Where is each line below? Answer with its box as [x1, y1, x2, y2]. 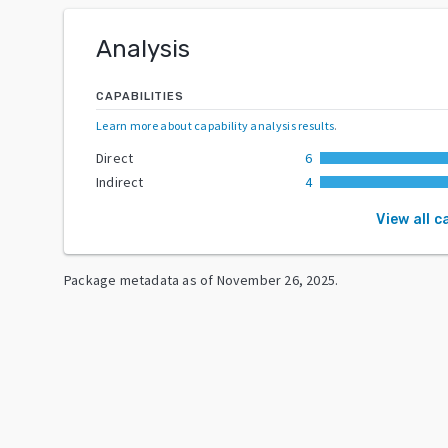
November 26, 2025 [216, 270, 336, 289]
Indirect [96, 172, 144, 191]
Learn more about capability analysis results [96, 117, 335, 133]
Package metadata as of [64, 270, 214, 289]
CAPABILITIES [96, 89, 184, 103]
